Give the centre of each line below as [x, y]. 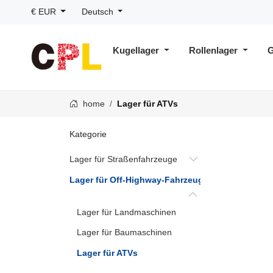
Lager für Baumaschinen [124, 232]
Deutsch [98, 12]
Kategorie [88, 134]
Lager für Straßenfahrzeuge [123, 159]
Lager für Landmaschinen [126, 212]
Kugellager [137, 50]
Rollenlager [215, 50]
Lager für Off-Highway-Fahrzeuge [139, 179]
